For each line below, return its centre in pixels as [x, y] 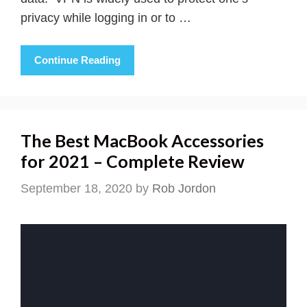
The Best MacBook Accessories [142, 140]
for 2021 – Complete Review [133, 161]
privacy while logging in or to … [106, 18]
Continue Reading [77, 60]
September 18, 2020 [76, 188]
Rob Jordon [184, 188]
